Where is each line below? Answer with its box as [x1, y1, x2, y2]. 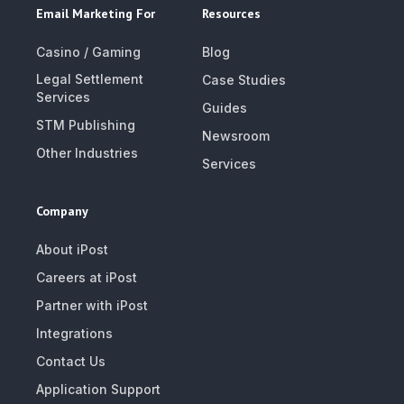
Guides [202, 100, 247, 116]
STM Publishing [36, 117, 135, 133]
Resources [202, 5, 261, 23]
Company [36, 203, 88, 220]
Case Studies [202, 72, 286, 88]
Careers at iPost [36, 270, 137, 286]
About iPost [36, 242, 108, 258]
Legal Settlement [36, 71, 143, 87]
